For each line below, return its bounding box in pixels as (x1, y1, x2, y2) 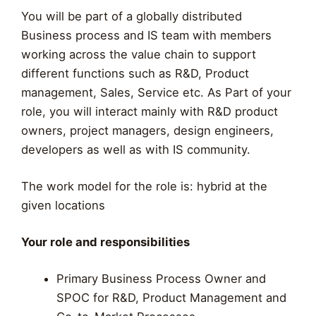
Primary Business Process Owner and (56, 271, 266, 286)
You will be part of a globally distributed (21, 9, 242, 24)
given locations (21, 198, 105, 213)
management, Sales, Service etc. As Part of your (21, 85, 291, 100)
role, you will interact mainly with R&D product (21, 104, 278, 119)
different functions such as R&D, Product (21, 66, 249, 81)
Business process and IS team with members (21, 28, 272, 43)
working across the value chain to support (21, 47, 256, 62)
